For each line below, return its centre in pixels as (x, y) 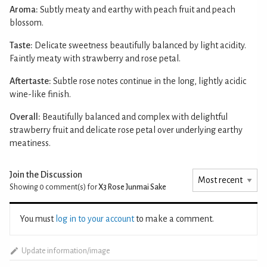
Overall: (25, 117)
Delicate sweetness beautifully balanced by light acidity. (140, 45)
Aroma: (24, 9)
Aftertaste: (30, 81)
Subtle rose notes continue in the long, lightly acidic (150, 81)
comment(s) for (71, 187)
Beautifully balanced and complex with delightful (135, 117)
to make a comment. (174, 218)
